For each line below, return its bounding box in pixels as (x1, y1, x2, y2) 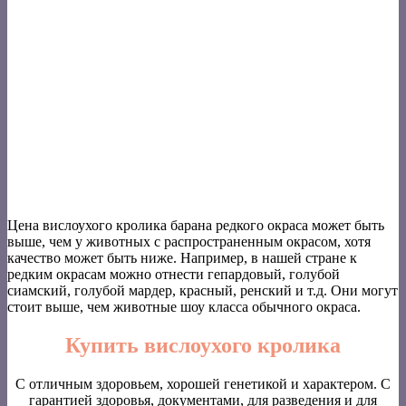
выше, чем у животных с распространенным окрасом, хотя (7, 234, 371, 250)
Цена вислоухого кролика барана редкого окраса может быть (7, 217, 384, 234)
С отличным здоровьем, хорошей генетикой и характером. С (15, 376, 391, 392)
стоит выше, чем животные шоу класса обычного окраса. (7, 299, 361, 315)
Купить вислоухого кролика (65, 333, 341, 358)
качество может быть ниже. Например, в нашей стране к (7, 250, 357, 266)
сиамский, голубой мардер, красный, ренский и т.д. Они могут (7, 283, 398, 299)
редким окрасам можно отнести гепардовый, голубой (7, 266, 340, 283)
